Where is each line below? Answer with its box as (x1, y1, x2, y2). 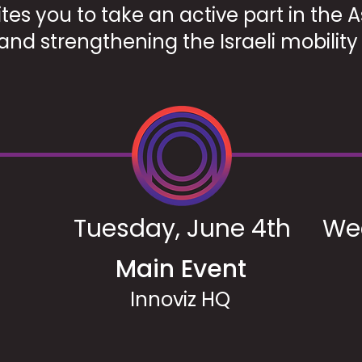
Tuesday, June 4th (73, 212, 291, 246)
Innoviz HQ (130, 286, 230, 313)
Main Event (116, 252, 246, 286)
